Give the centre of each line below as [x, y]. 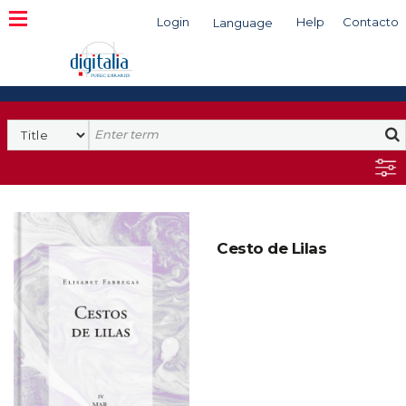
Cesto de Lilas [271, 248]
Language [243, 23]
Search [112, 128]
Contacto [371, 22]
